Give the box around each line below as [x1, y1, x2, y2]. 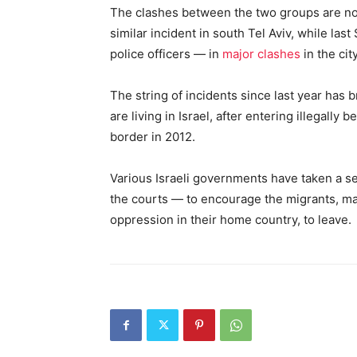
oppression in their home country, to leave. [110, 211, 351, 227]
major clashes [219, 45, 300, 61]
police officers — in [110, 45, 219, 61]
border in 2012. [110, 128, 195, 144]
